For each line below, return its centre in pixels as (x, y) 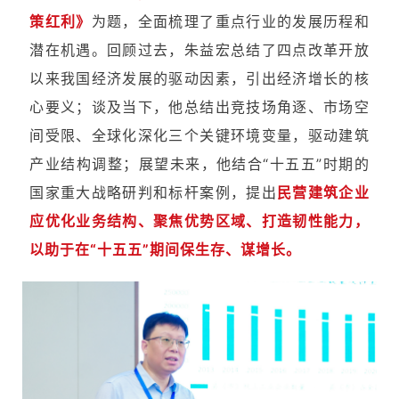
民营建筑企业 (323, 192)
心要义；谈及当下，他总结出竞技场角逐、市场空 (199, 106)
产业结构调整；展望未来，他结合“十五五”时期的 (199, 163)
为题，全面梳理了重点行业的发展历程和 (230, 21)
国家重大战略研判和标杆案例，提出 (153, 192)
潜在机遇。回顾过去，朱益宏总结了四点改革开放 (199, 49)
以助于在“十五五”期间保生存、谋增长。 (166, 249)
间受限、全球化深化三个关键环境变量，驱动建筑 (199, 135)
